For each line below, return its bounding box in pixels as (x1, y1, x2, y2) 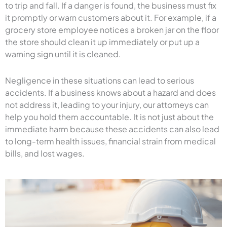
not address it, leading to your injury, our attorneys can (5, 99, 209, 110)
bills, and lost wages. (5, 147, 85, 159)
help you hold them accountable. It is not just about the (5, 111, 214, 122)
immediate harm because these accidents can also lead (5, 123, 219, 134)
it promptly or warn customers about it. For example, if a (5, 12, 216, 23)
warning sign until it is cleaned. (5, 48, 121, 59)
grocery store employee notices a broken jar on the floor (5, 24, 219, 35)
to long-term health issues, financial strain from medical (5, 135, 216, 146)
